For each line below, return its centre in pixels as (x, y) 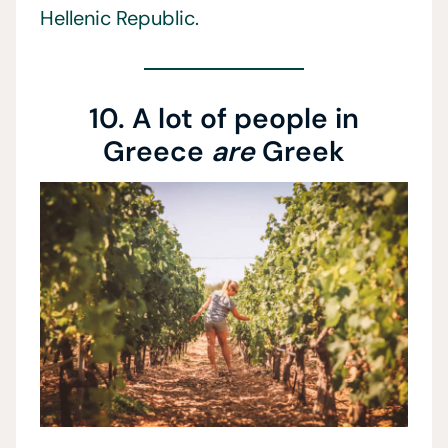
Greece (157, 151)
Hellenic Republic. (122, 18)
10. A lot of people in (224, 118)
